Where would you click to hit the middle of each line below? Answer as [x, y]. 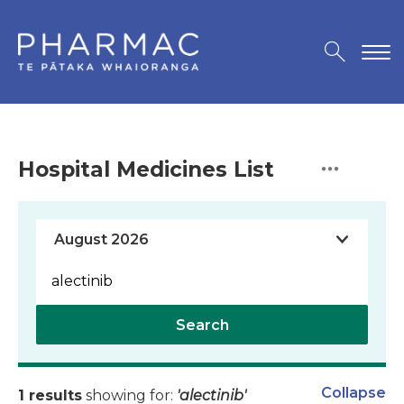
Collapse [353, 393]
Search [202, 326]
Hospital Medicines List [146, 170]
